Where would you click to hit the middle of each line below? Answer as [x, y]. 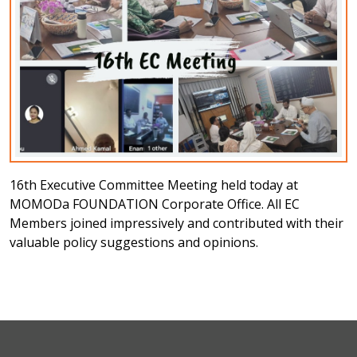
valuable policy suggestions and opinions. [134, 242]
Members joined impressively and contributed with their [177, 223]
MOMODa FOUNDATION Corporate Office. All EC [155, 204]
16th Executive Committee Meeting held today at [154, 184]
